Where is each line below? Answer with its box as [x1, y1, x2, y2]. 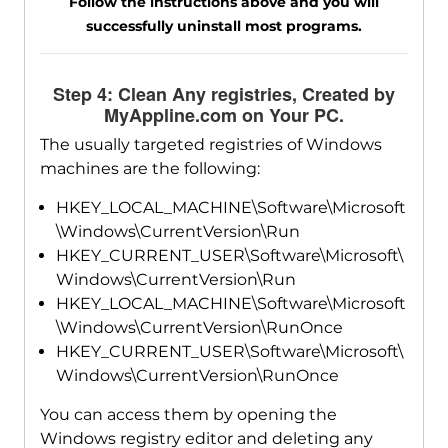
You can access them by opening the [39, 405, 337, 425]
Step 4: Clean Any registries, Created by [52, 81, 395, 108]
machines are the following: [39, 159, 260, 179]
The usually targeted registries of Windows [39, 135, 382, 155]
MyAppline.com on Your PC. [103, 102, 344, 129]
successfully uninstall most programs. [85, 17, 362, 36]
